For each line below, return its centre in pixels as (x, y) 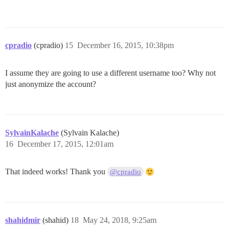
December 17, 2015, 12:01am (65, 144)
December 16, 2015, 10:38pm (125, 45)
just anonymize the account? (51, 84)
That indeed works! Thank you (56, 172)
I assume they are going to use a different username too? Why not (110, 73)
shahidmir (23, 220)
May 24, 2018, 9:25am (120, 220)
